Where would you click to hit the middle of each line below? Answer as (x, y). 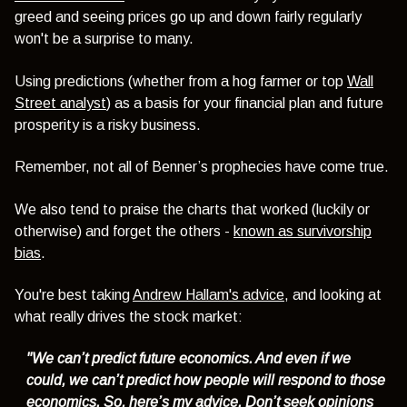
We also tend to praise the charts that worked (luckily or (192, 209)
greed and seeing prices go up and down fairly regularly (188, 17)
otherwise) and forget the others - (124, 231)
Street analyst (60, 103)
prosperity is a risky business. (108, 124)
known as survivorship (303, 231)
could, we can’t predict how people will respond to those (206, 381)
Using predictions (71, 81)
